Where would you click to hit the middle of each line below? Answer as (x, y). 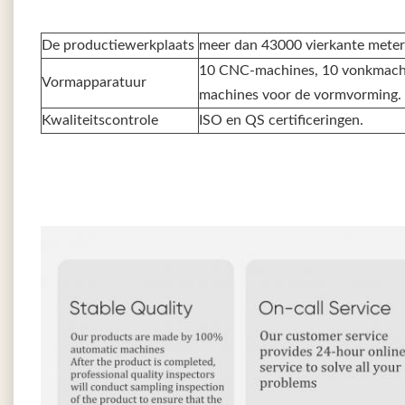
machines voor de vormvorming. (300, 95)
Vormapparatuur (94, 82)
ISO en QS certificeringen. (281, 120)
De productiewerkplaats (118, 45)
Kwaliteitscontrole (100, 120)
